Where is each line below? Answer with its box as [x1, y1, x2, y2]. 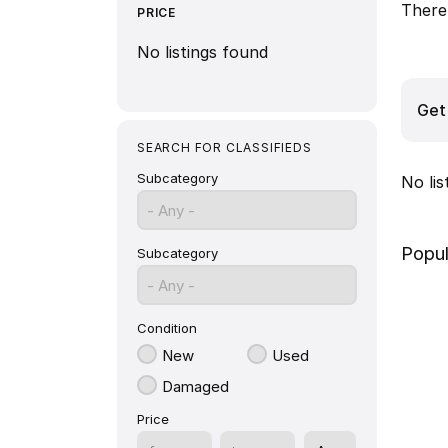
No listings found [137, 42, 268, 62]
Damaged [162, 377, 229, 396]
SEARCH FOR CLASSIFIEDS [137, 140, 312, 155]
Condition [137, 320, 197, 336]
